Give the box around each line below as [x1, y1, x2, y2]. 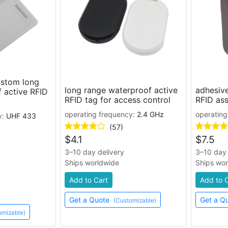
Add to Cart [69, 176, 108, 184]
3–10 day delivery [64, 148, 124, 156]
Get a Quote [69, 195, 111, 204]
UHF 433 [6, 111, 36, 120]
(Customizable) [113, 196, 156, 204]
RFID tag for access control [64, 95, 170, 105]
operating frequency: [64, 110, 137, 119]
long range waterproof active [64, 85, 178, 95]
